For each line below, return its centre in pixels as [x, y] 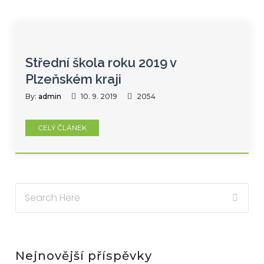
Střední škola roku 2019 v [101, 62]
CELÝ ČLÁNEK [62, 127]
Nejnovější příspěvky [84, 255]
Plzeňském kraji [74, 79]
